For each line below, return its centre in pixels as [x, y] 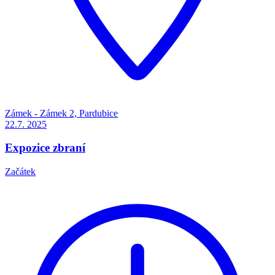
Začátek [20, 172]
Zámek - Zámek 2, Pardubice [61, 113]
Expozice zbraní [45, 148]
